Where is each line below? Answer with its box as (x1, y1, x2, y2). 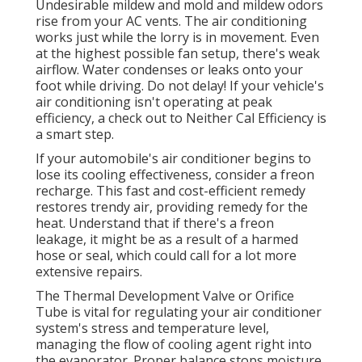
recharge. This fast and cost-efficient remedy (36, 182, 305, 200)
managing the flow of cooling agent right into (36, 335, 312, 354)
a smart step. (36, 125, 114, 144)
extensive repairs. (36, 263, 142, 281)
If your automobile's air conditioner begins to (36, 149, 311, 168)
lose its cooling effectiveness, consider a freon (36, 166, 314, 184)
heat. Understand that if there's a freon (36, 214, 274, 233)
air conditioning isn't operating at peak (36, 93, 272, 112)
